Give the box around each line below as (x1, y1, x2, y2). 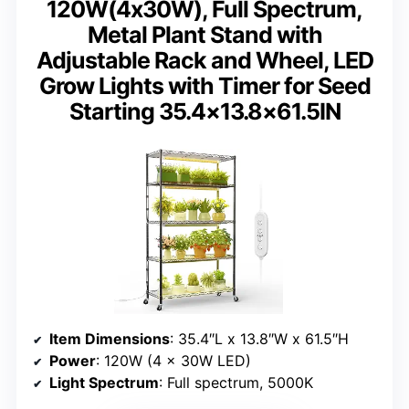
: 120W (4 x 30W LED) (96, 351, 251, 371)
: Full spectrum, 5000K (159, 373, 313, 393)
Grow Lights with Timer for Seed (38, 71, 371, 100)
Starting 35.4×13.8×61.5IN (68, 97, 341, 125)
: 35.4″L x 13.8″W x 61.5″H (170, 330, 349, 349)
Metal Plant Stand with (87, 20, 322, 48)
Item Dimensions (49, 330, 170, 349)
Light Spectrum (49, 373, 159, 393)
